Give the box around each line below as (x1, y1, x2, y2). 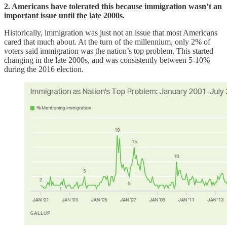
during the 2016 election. (4, 65, 84, 74)
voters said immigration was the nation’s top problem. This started (4, 47, 213, 56)
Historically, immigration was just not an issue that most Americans (4, 28, 217, 37)
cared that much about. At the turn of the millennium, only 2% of (4, 37, 210, 47)
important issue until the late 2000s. (4, 11, 125, 20)
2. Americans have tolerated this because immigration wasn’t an (4, 2, 222, 11)
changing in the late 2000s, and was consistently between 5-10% (4, 56, 210, 65)
